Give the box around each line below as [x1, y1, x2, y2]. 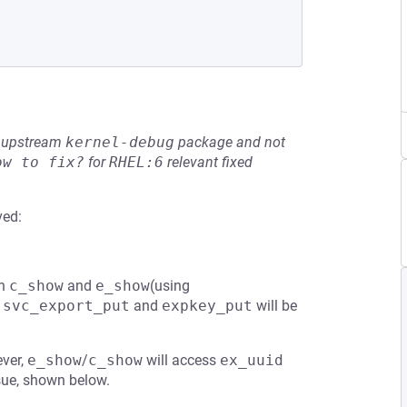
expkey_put [162, 297, 253, 314]
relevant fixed [164, 154, 253, 171]
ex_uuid [220, 352, 283, 369]
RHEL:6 [109, 154, 164, 171]
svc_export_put [3, 297, 130, 314]
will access [143, 352, 220, 369]
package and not [174, 134, 285, 151]
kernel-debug [65, 134, 174, 151]
